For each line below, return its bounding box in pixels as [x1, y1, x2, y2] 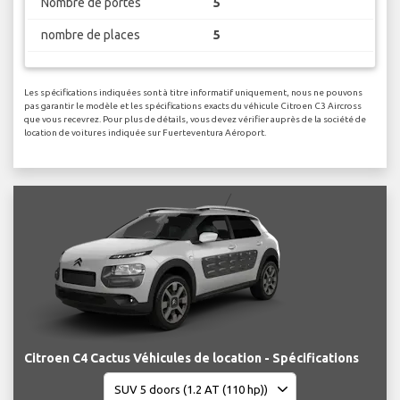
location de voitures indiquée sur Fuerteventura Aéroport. [24, 128, 266, 138]
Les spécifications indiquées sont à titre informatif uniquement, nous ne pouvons [24, 87, 362, 98]
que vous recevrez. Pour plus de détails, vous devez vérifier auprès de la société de [24, 114, 366, 125]
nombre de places [40, 27, 140, 42]
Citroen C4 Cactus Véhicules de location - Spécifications [24, 351, 359, 366]
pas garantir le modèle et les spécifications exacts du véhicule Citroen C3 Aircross [24, 101, 362, 112]
